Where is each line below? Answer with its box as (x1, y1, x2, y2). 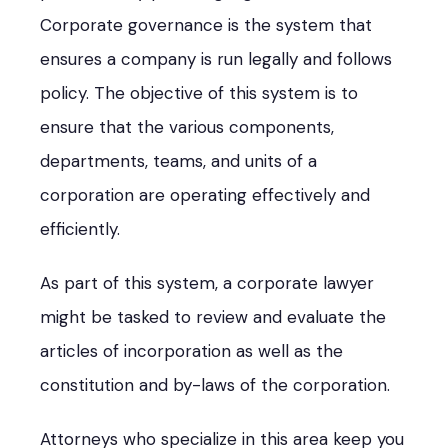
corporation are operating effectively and (40, 183, 370, 206)
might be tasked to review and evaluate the (40, 305, 386, 328)
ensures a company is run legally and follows (40, 47, 392, 70)
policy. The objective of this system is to (40, 81, 358, 104)
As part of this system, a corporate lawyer (40, 271, 374, 294)
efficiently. (40, 217, 120, 240)
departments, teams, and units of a (40, 149, 317, 172)
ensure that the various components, (40, 115, 334, 138)
